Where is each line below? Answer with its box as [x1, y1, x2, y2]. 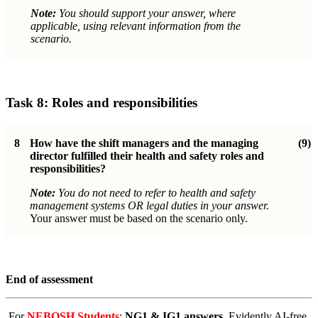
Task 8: [6, 95, 52, 111]
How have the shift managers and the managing [30, 137, 258, 149]
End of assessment [6, 273, 93, 285]
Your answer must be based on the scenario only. [30, 212, 248, 224]
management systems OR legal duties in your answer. [30, 199, 269, 212]
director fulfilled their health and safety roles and [30, 150, 264, 162]
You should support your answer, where [56, 6, 236, 19]
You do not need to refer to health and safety [58, 187, 256, 199]
